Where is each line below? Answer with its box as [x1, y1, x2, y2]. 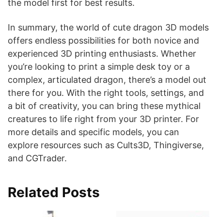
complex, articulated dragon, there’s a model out [8, 75, 206, 85]
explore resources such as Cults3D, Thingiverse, [8, 140, 204, 150]
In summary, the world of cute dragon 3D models [8, 22, 209, 32]
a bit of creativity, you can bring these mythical [8, 101, 201, 111]
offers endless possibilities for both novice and [8, 35, 199, 46]
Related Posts [8, 184, 100, 201]
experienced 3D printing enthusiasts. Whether [8, 48, 196, 59]
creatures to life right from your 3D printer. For [8, 114, 199, 124]
